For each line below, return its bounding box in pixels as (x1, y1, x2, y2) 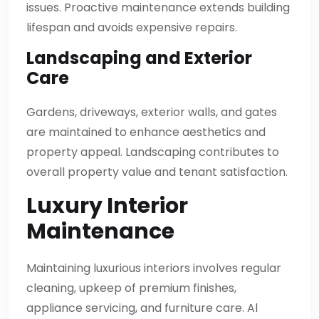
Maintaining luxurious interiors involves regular (26, 259, 281, 276)
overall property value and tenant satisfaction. (26, 163, 288, 180)
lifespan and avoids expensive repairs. (26, 19, 237, 36)
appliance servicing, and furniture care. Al (26, 299, 258, 316)
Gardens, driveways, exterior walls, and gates (26, 103, 277, 120)
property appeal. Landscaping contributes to (26, 143, 279, 160)
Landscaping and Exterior (26, 46, 252, 70)
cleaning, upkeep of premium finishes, (26, 279, 236, 296)
